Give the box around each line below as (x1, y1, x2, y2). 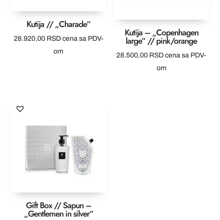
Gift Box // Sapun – (26, 199, 91, 211)
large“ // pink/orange (126, 34, 197, 47)
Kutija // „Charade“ (27, 18, 91, 30)
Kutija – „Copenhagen (124, 26, 198, 38)
